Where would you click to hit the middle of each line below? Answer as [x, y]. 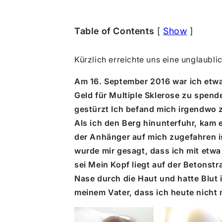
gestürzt [92, 109]
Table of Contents [114, 31]
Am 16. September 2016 [122, 81]
